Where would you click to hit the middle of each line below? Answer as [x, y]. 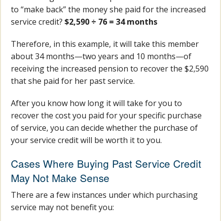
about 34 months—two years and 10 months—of [101, 56]
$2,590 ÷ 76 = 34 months [111, 22]
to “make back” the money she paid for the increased [109, 10]
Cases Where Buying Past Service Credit [106, 164]
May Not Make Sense [60, 178]
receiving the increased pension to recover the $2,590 [110, 69]
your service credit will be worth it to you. [87, 140]
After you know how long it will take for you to [97, 103]
